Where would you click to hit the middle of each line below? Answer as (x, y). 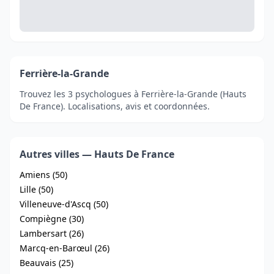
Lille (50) (36, 189)
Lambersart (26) (52, 233)
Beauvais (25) (46, 263)
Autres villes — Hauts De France (97, 154)
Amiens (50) (43, 175)
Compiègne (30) (52, 219)
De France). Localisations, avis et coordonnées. (115, 106)
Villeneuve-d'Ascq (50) (64, 204)
